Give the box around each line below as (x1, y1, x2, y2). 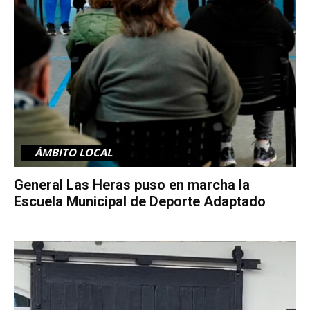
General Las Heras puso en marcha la (14, 176, 250, 193)
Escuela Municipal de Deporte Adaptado (14, 192, 266, 210)
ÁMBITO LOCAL (35, 145, 112, 159)
